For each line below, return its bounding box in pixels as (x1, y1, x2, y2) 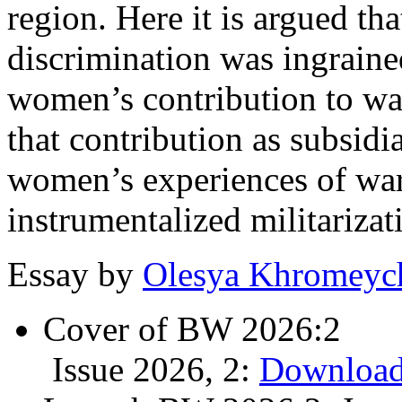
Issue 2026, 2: (43, 350, 259, 389)
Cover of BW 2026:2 (43, 310, 341, 349)
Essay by (7, 255, 143, 294)
